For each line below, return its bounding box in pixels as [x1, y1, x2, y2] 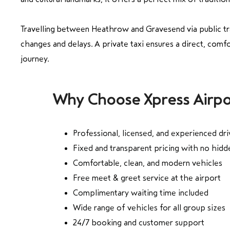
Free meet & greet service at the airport [73, 173, 221, 182]
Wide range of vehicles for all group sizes [73, 203, 225, 212]
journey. [21, 54, 49, 63]
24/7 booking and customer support [73, 218, 204, 227]
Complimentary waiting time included [73, 188, 208, 197]
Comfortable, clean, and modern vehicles [73, 158, 222, 167]
